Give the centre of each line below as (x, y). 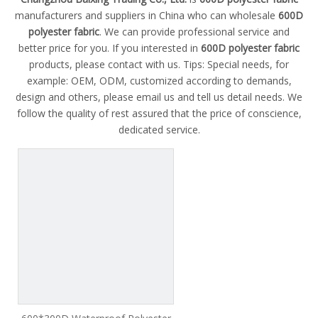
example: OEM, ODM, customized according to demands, (159, 81)
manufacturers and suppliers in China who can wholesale (147, 15)
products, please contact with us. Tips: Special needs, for (159, 64)
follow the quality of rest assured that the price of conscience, (159, 113)
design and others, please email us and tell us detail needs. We (159, 97)
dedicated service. (159, 130)
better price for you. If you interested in (110, 48)
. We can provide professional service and (194, 32)
